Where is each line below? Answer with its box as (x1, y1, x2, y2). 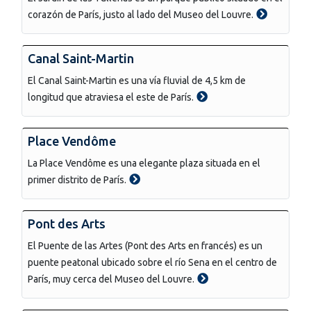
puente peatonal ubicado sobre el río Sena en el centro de (28, 256, 277, 268)
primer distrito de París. (28, 174, 126, 185)
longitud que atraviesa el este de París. (28, 91, 194, 103)
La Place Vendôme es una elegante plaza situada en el (28, 157, 260, 169)
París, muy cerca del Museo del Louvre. (28, 273, 194, 285)
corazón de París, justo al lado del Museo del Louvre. (28, 8, 253, 20)
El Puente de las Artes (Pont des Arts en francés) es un (28, 239, 262, 251)
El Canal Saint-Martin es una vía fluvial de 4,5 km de (28, 74, 246, 86)
